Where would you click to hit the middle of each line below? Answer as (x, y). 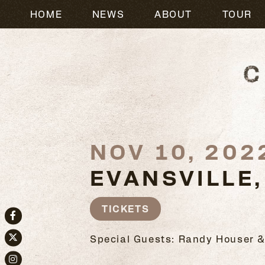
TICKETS (126, 209)
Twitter (23, 245)
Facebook (30, 224)
